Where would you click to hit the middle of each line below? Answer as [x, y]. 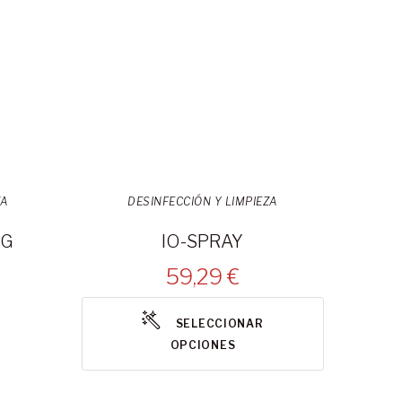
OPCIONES [203, 345]
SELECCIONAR [219, 324]
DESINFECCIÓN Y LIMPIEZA [203, 202]
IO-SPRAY [203, 242]
